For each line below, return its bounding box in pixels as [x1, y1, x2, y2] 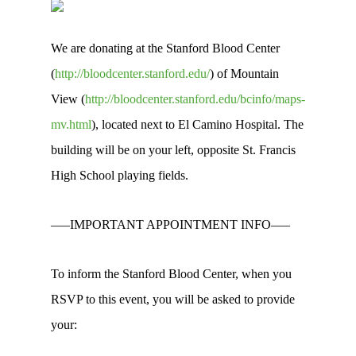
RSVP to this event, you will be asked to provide [51, 292, 295, 306]
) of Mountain [210, 67, 279, 80]
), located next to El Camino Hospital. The [91, 118, 304, 131]
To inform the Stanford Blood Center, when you [51, 267, 292, 281]
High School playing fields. [51, 168, 188, 182]
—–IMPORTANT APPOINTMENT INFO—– [51, 218, 290, 231]
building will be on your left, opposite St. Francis [51, 143, 296, 157]
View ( [51, 92, 85, 106]
